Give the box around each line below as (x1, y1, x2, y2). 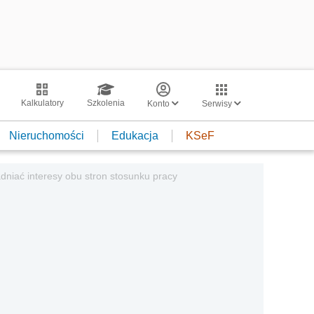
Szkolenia (86, 98, 125, 108)
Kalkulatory (20, 98, 64, 108)
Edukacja (111, 129, 158, 142)
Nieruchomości (9, 129, 84, 142)
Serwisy (202, 99, 234, 109)
